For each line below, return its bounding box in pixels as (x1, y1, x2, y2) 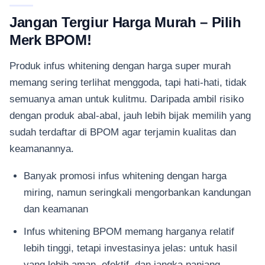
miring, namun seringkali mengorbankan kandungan (24, 187, 251, 198)
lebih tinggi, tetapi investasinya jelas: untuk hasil (24, 243, 237, 254)
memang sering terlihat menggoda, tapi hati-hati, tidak (9, 76, 247, 88)
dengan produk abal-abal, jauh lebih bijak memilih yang (9, 109, 251, 121)
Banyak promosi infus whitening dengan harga (24, 170, 227, 182)
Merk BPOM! (9, 31, 92, 48)
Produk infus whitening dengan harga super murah (9, 60, 231, 71)
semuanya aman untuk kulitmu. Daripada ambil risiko (9, 93, 244, 104)
